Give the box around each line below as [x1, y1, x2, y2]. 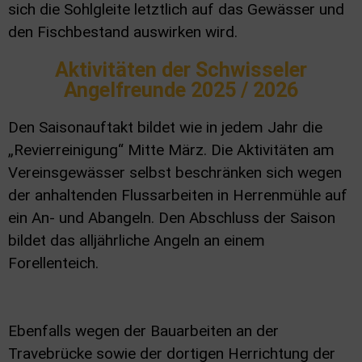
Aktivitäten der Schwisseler [55, 57, 307, 82]
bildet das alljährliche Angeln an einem [8, 230, 265, 250]
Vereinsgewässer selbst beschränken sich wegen [8, 162, 342, 182]
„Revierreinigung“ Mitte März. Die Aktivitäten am [8, 140, 335, 159]
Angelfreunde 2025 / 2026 [64, 78, 298, 102]
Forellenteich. [8, 253, 99, 272]
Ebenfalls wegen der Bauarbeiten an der [8, 321, 279, 340]
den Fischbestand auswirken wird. [8, 22, 238, 41]
